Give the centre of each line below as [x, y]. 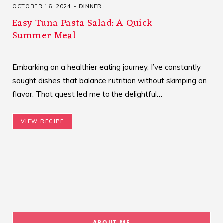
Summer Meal [44, 36]
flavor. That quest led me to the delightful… [87, 94]
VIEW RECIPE [43, 122]
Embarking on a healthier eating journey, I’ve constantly [107, 67]
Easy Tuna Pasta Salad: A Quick [83, 24]
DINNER [90, 7]
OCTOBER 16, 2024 [42, 7]
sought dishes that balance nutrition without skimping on [110, 81]
